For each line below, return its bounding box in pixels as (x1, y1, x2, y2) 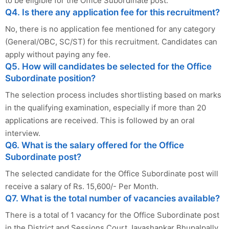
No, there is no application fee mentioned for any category (5, 24, 215, 34)
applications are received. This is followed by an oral (5, 116, 195, 126)
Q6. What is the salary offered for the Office (5, 140, 184, 151)
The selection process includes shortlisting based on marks (5, 90, 221, 100)
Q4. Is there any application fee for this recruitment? (5, 7, 220, 18)
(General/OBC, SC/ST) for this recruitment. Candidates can (5, 37, 217, 47)
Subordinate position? (5, 73, 96, 84)
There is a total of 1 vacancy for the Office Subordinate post (5, 210, 219, 220)
